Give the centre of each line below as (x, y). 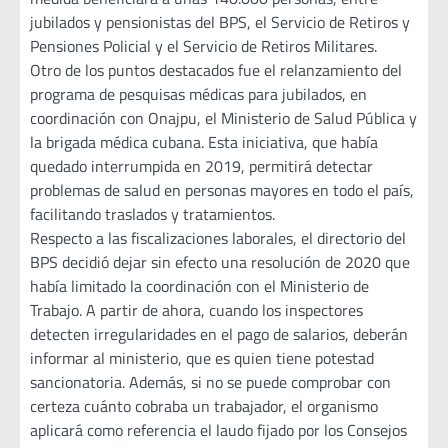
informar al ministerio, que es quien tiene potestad (202, 358)
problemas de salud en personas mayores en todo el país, (222, 190)
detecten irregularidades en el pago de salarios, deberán (219, 334)
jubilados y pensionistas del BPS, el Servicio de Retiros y (220, 22)
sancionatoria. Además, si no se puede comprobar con (210, 382)
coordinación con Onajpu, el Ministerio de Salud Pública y (223, 118)
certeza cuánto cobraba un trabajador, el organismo (204, 406)
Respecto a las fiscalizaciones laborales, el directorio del (218, 238)
